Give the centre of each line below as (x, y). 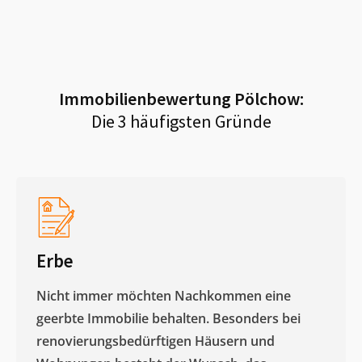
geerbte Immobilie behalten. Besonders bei (168, 318)
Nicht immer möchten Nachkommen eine (164, 295)
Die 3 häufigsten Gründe (181, 121)
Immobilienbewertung (146, 98)
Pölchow (267, 98)
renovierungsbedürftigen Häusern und (156, 341)
